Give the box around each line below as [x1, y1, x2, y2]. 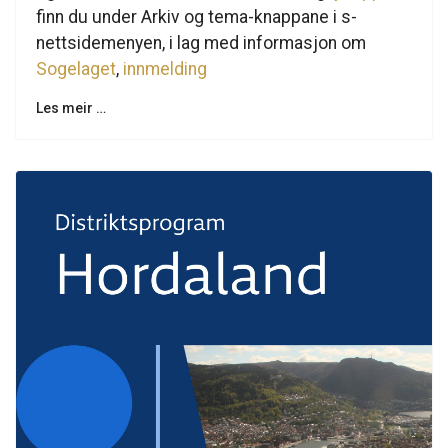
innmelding [123, 59, 207, 80]
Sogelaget [36, 59, 116, 80]
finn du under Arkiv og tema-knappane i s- [36, 7, 357, 28]
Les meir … [36, 100, 106, 117]
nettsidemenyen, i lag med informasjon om [36, 33, 366, 54]
